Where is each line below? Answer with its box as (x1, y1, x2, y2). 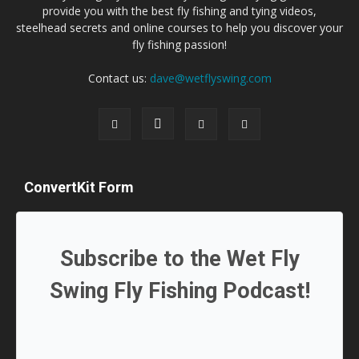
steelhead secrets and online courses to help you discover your (16, 20, 343, 36)
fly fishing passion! (132, 37, 227, 53)
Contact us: (87, 71, 150, 87)
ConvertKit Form (24, 179, 134, 196)
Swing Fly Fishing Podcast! (49, 278, 310, 305)
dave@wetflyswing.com (149, 71, 272, 87)
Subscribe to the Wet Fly (59, 246, 300, 272)
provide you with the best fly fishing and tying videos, (42, 3, 317, 19)
